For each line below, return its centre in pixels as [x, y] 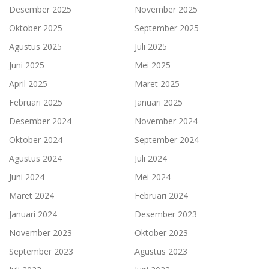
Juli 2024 [151, 158]
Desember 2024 [40, 121]
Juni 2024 [27, 177]
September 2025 [167, 28]
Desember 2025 [40, 9]
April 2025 [28, 83]
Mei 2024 [153, 177]
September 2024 [167, 139]
